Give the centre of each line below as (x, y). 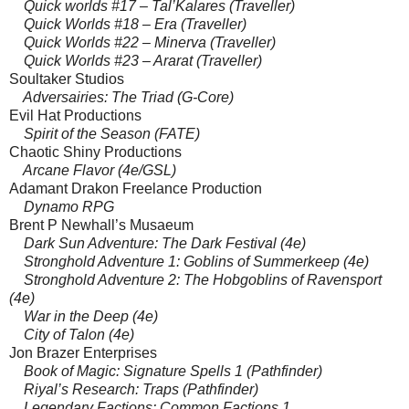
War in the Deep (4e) (84, 316)
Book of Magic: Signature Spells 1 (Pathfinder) (166, 371)
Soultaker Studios (67, 79)
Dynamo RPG (62, 206)
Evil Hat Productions (75, 115)
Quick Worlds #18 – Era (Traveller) (128, 24)
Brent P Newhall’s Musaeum (101, 225)
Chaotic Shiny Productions (95, 152)
